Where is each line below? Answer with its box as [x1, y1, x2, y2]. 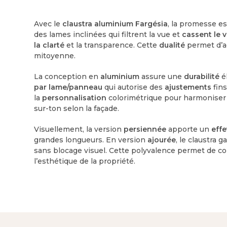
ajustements [165, 82, 212, 92]
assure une [139, 71, 184, 81]
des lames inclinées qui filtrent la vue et [34, 29, 182, 39]
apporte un [166, 124, 212, 134]
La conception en [34, 71, 101, 81]
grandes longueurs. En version [34, 135, 148, 144]
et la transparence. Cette [64, 40, 160, 50]
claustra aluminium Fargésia [62, 19, 168, 28]
